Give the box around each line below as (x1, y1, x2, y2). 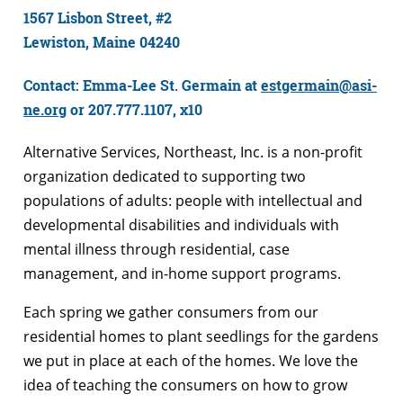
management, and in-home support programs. (23, 264, 341, 284)
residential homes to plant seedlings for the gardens (23, 327, 379, 347)
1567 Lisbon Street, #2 (23, 7, 172, 27)
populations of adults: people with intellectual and (23, 191, 363, 211)
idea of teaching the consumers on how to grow (23, 375, 347, 396)
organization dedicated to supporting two (23, 166, 306, 187)
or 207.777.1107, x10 (67, 99, 202, 119)
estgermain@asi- (261, 75, 377, 94)
